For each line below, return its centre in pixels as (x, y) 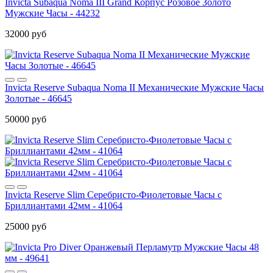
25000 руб (26, 226)
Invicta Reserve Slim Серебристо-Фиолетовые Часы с (113, 194)
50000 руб (26, 119)
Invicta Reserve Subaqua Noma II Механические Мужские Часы (134, 87)
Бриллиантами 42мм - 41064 (64, 205)
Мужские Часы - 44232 (52, 13)
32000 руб (26, 34)
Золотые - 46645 (38, 98)
